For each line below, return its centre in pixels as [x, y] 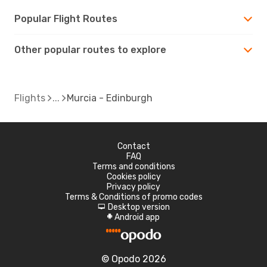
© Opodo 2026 [133, 259]
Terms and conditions [133, 166]
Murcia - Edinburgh [110, 98]
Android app [137, 217]
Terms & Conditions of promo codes [133, 197]
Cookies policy [133, 176]
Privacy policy [133, 187]
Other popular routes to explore [90, 49]
